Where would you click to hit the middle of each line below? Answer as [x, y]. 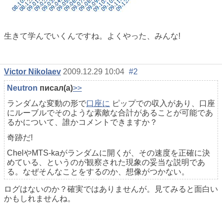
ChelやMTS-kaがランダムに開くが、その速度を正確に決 [109, 153]
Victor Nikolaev [32, 72]
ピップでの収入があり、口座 [163, 104]
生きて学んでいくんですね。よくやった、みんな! [92, 36]
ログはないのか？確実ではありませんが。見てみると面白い [111, 189]
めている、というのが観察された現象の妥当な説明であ [106, 163]
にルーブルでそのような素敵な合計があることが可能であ [110, 113]
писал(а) [55, 88]
